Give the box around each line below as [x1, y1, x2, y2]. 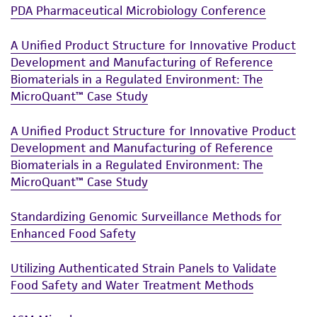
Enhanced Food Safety [11, 225, 136, 241]
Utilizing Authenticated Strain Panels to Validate [11, 260, 277, 276]
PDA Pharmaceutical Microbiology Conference [11, 2, 266, 18]
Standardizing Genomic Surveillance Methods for [11, 208, 282, 224]
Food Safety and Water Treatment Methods [11, 277, 253, 293]
